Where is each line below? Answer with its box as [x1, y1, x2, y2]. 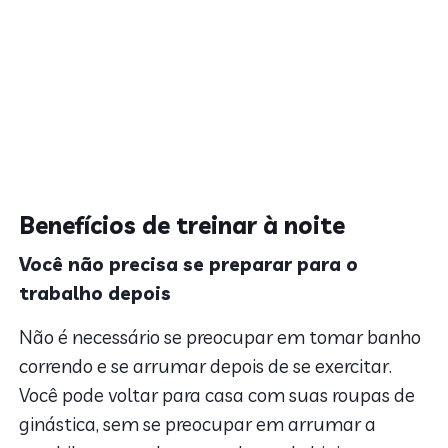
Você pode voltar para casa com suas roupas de [19, 383, 416, 408]
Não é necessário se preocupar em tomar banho [19, 325, 422, 350]
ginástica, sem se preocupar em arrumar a [19, 412, 377, 437]
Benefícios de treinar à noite [19, 210, 346, 241]
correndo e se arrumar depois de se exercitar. [19, 354, 393, 379]
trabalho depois [19, 281, 172, 306]
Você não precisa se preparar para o [19, 252, 359, 277]
